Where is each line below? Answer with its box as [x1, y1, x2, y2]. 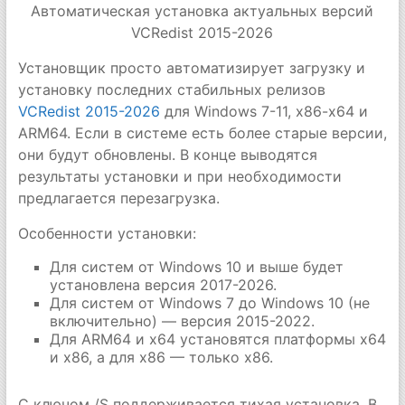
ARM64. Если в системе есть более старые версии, [17, 124, 387, 142]
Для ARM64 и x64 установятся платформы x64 [49, 330, 386, 348]
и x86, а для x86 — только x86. [49, 348, 273, 366]
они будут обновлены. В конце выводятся [17, 146, 317, 164]
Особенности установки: [17, 224, 196, 242]
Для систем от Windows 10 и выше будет [49, 258, 344, 276]
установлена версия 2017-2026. [49, 276, 277, 294]
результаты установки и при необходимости [17, 167, 342, 185]
